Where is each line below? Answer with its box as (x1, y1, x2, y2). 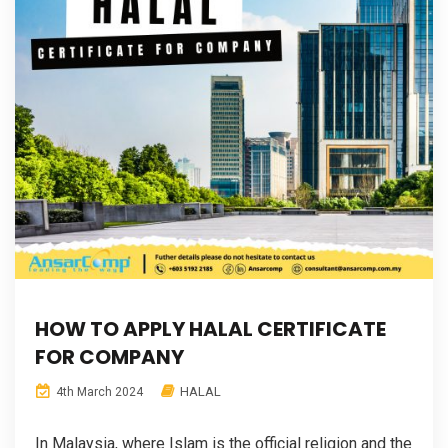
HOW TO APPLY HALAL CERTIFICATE (35, 314, 386, 343)
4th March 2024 (53, 384, 143, 399)
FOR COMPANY (35, 342, 184, 371)
